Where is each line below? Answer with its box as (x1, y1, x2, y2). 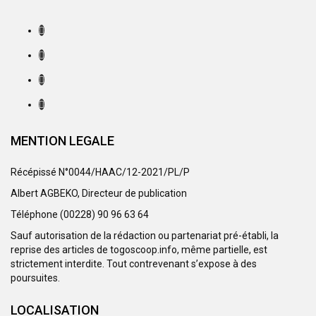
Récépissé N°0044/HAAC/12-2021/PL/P (11, 166, 190, 178)
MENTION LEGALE (11, 133, 114, 149)
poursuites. (11, 272, 60, 284)
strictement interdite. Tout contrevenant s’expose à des (11, 258, 257, 270)
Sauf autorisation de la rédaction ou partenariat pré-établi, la (11, 230, 279, 242)
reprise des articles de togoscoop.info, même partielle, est (11, 244, 267, 256)
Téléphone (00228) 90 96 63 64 (11, 209, 149, 221)
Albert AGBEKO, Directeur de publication (11, 188, 187, 200)
